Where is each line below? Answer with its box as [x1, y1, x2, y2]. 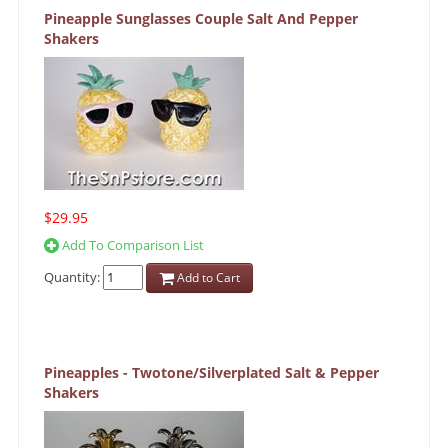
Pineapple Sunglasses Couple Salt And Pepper [44, 9, 358, 29]
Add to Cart [174, 269, 240, 287]
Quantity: [44, 267, 103, 286]
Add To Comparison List [59, 236, 204, 255]
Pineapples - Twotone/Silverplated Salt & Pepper [44, 363, 379, 383]
